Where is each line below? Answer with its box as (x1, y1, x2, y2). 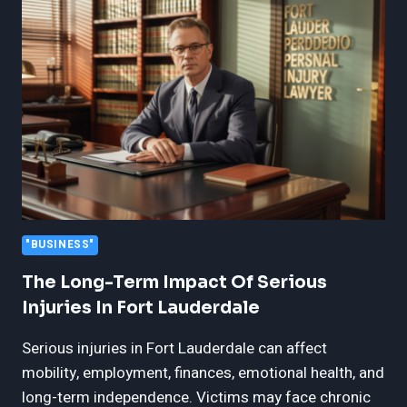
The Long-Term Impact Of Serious (22, 272, 327, 294)
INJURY (96, 49, 144, 68)
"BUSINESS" (25, 237, 94, 253)
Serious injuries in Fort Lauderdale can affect (22, 337, 327, 361)
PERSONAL (96, 30, 167, 49)
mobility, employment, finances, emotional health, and (22, 362, 384, 385)
